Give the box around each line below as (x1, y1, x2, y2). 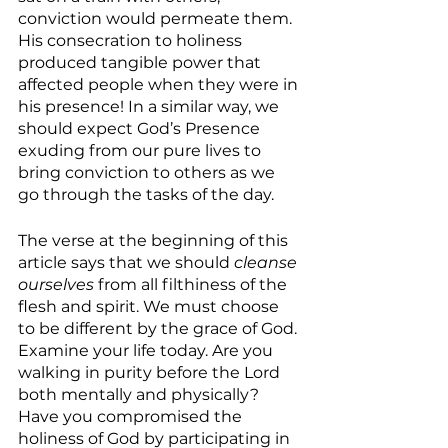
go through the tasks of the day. (18, 185, 274, 204)
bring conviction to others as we (18, 163, 279, 182)
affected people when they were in (18, 75, 302, 94)
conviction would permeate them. (18, 9, 296, 28)
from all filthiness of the (98, 275, 291, 294)
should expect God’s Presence (18, 119, 264, 138)
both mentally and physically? (18, 385, 263, 404)
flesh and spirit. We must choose (18, 297, 283, 316)
